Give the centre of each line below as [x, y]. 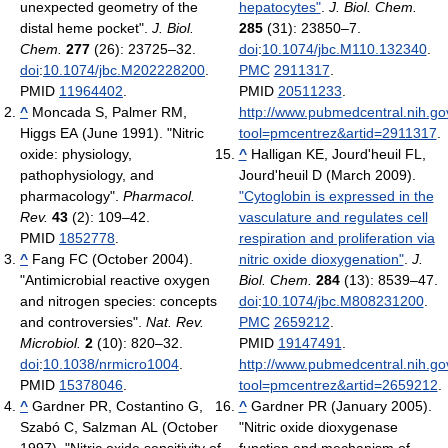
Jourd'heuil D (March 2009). [327, 174]
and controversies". [83, 321]
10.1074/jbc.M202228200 [124, 69]
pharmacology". [71, 195]
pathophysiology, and [87, 174]
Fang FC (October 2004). [112, 258]
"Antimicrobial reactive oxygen [115, 279]
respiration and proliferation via [336, 237]
